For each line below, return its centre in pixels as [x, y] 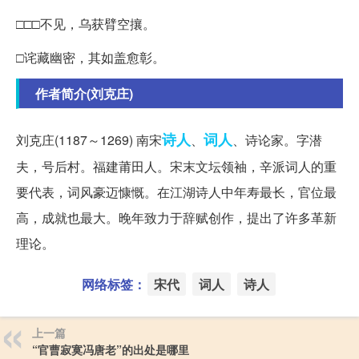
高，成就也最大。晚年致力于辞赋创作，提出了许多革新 [176, 218]
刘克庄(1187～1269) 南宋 [89, 140]
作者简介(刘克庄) [84, 94]
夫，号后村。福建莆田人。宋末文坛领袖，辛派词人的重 [176, 167]
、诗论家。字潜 [277, 140]
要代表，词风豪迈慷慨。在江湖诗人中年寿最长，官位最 [176, 192]
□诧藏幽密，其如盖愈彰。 [91, 58]
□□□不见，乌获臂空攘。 [86, 24]
